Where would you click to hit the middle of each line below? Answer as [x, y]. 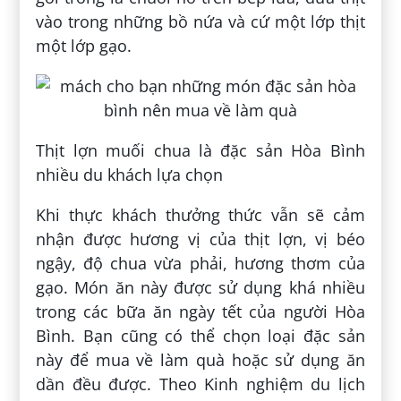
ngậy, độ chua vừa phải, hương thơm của [200, 264]
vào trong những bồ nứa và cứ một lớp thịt [200, 22]
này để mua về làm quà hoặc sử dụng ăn [200, 360]
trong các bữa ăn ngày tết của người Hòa [200, 312]
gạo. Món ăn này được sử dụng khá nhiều [200, 288]
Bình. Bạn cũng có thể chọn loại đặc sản [200, 336]
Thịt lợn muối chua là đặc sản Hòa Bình [200, 151]
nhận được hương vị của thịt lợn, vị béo [200, 239]
